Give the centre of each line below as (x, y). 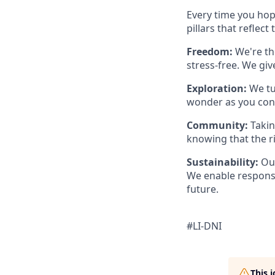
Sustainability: (223, 162)
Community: (217, 125)
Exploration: (217, 88)
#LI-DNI (204, 226)
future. (203, 189)
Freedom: (210, 52)
